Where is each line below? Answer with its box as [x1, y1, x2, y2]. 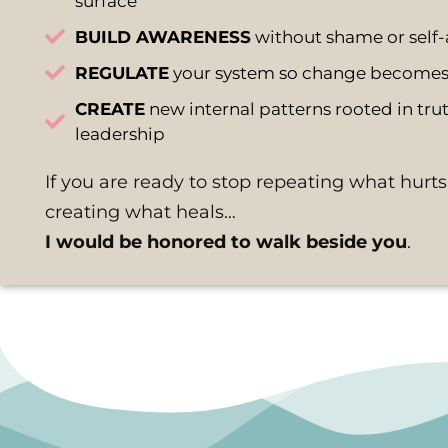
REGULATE [75, 62, 169, 83]
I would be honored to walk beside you [45, 230, 407, 253]
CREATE [75, 98, 145, 119]
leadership [75, 123, 165, 144]
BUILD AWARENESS [75, 26, 251, 47]
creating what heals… [45, 200, 236, 223]
